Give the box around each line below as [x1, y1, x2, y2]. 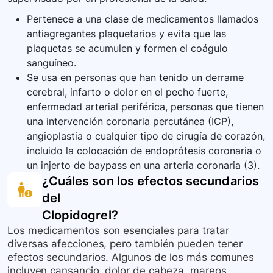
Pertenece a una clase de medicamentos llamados [27, 13, 258, 26]
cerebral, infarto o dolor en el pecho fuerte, [27, 86, 228, 99]
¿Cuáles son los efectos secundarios [42, 174, 259, 189]
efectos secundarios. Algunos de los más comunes [7, 251, 255, 264]
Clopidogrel [42, 208, 112, 223]
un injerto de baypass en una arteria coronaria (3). [27, 159, 260, 172]
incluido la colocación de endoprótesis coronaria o [27, 144, 261, 157]
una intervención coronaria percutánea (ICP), [27, 115, 233, 128]
